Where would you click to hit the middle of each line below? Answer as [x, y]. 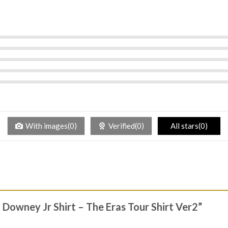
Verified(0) [126, 125]
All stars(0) [189, 125]
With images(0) [51, 125]
